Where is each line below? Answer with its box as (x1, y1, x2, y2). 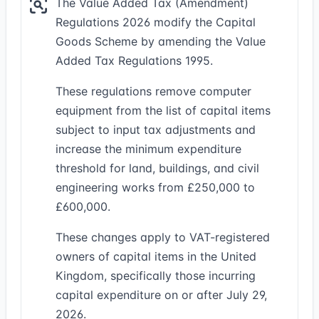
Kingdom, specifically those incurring (56, 268, 256, 283)
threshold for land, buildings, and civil (56, 161, 259, 175)
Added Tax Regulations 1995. (56, 53, 213, 68)
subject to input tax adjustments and (56, 122, 256, 137)
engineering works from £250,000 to (56, 180, 255, 194)
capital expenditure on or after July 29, (56, 288, 267, 302)
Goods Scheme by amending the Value (56, 34, 266, 48)
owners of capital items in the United (56, 249, 256, 263)
